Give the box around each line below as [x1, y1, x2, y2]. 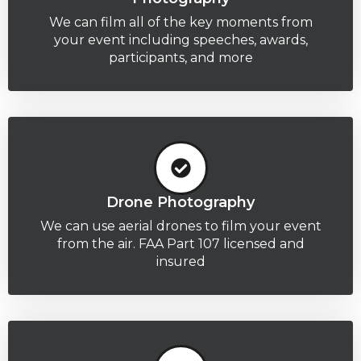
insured [156, 253, 205, 269]
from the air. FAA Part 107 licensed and [56, 235, 305, 251]
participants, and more [108, 49, 253, 65]
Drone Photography [106, 193, 255, 211]
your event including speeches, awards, [53, 31, 308, 48]
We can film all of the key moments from [48, 14, 313, 30]
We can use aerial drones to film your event [39, 218, 322, 234]
